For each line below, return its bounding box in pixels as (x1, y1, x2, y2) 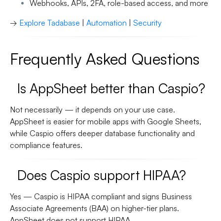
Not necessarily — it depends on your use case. (10, 105, 175, 115)
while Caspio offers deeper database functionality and (10, 128, 195, 139)
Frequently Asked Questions (10, 49, 200, 69)
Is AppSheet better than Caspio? (17, 80, 205, 97)
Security (133, 18, 162, 28)
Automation (86, 18, 127, 28)
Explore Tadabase (19, 18, 80, 28)
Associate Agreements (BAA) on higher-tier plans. (10, 203, 179, 214)
